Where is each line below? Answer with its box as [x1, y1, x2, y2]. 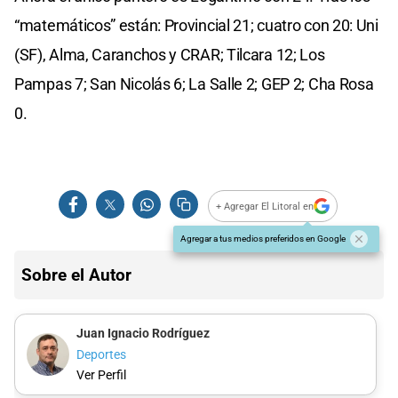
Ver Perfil [76, 367, 126, 383]
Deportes [76, 346, 126, 362]
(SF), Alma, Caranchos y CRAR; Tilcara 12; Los [14, 45, 325, 65]
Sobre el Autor [21, 265, 131, 286]
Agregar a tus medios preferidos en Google [180, 234, 346, 244]
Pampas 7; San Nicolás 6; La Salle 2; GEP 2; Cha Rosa [14, 75, 374, 94]
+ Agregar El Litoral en [216, 200, 314, 212]
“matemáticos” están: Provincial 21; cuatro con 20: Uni [14, 16, 378, 36]
